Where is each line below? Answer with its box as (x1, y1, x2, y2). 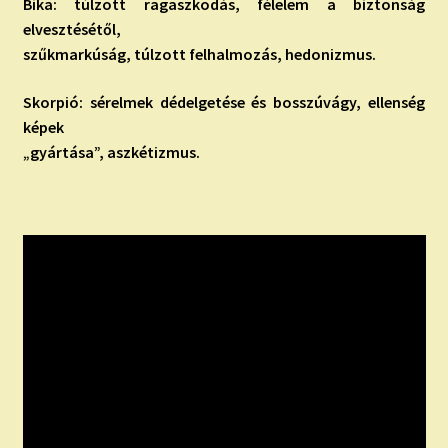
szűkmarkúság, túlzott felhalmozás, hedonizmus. (22, 44, 376, 65)
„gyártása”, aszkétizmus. (22, 142, 200, 163)
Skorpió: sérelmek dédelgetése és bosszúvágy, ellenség (22, 92, 426, 113)
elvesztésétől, (22, 19, 121, 40)
